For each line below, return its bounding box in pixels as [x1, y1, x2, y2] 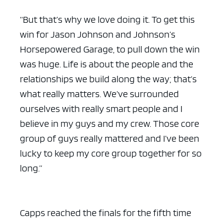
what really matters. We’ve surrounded [20, 87, 179, 100]
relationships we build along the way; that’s [20, 72, 197, 85]
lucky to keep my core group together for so [20, 147, 202, 159]
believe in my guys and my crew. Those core [20, 117, 199, 129]
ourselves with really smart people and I [20, 102, 182, 114]
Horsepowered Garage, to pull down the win [20, 43, 200, 55]
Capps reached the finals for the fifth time [20, 206, 191, 219]
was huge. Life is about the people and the [20, 57, 193, 70]
